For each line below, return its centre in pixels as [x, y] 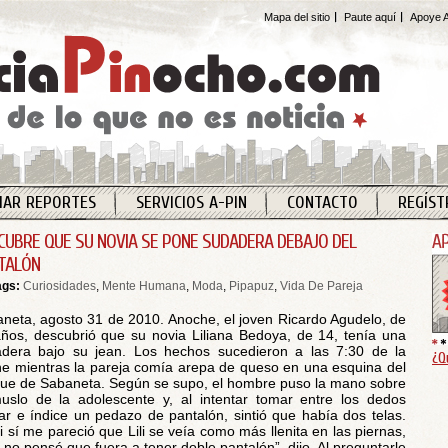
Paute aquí [370, 17]
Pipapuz [251, 286]
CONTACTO [322, 202]
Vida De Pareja [321, 286]
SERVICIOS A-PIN [191, 202]
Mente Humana [144, 286]
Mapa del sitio [297, 17]
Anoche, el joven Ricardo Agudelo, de [287, 319]
